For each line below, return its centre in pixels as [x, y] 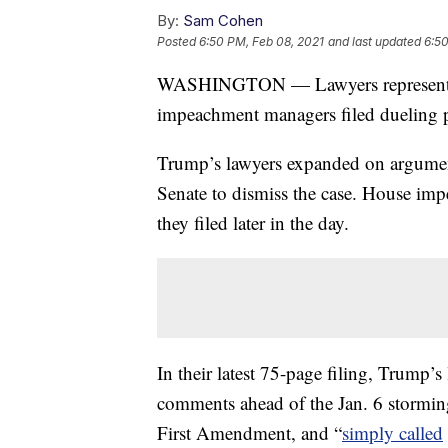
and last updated [374, 42]
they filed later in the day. [253, 223]
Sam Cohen [223, 21]
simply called [392, 433]
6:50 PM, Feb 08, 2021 [261, 42]
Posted [178, 42]
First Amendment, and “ [249, 433]
